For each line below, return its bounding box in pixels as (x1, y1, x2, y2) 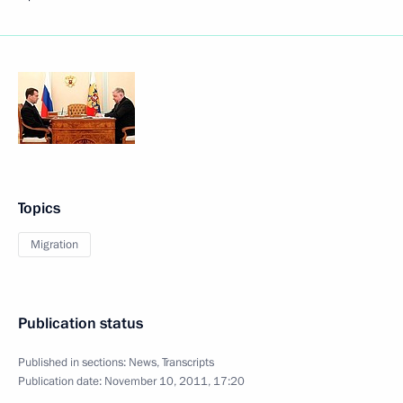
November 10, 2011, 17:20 (104, 373, 245, 390)
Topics (18, 198, 60, 219)
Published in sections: (18, 354, 129, 371)
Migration (31, 237, 78, 253)
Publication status (18, 313, 143, 334)
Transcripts (162, 354, 214, 371)
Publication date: (18, 373, 104, 390)
